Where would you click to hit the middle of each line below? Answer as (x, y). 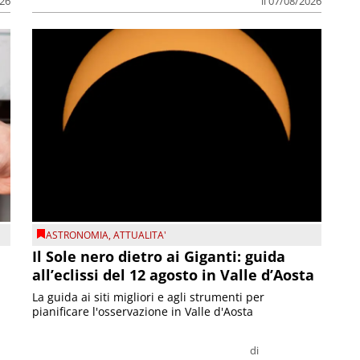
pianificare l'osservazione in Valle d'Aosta (143, 312)
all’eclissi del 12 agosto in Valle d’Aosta (174, 275)
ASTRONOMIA (78, 235)
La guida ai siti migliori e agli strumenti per (149, 297)
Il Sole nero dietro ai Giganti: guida (159, 257)
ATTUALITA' (140, 235)
